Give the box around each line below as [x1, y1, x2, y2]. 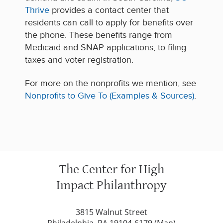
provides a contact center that [49, 5, 169, 16]
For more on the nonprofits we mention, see [25, 78, 196, 89]
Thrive [25, 5, 49, 16]
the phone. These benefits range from [25, 30, 172, 41]
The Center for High [59, 161, 164, 177]
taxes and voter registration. [25, 55, 133, 66]
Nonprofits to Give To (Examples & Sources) [25, 90, 194, 101]
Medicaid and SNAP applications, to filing [25, 42, 186, 53]
